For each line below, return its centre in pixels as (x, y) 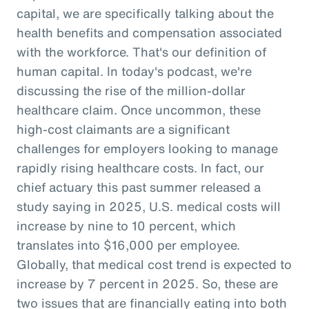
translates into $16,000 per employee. (128, 245)
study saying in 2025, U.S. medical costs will (149, 206)
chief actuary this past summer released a (139, 187)
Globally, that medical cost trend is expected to (154, 264)
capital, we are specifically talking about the (145, 13)
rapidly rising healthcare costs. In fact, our (140, 167)
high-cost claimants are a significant (123, 129)
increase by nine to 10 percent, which (126, 225)
